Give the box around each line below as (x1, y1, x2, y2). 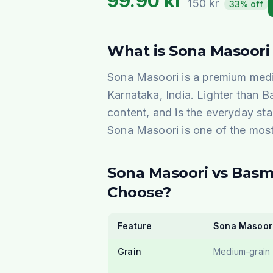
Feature (118, 221, 152, 231)
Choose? (107, 183, 171, 201)
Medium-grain (213, 246, 271, 257)
